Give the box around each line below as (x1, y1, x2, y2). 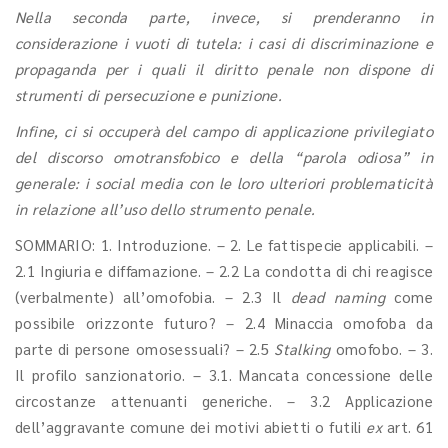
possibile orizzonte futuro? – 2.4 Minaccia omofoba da (15, 313, 433, 332)
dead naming (290, 287, 395, 306)
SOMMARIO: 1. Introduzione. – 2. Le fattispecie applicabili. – (15, 235, 433, 254)
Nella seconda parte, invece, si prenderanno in (15, 7, 433, 26)
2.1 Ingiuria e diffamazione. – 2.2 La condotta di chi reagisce (15, 261, 433, 280)
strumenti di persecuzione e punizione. (15, 85, 283, 104)
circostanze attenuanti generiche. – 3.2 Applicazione (15, 391, 433, 410)
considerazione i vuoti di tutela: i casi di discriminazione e (15, 33, 433, 52)
